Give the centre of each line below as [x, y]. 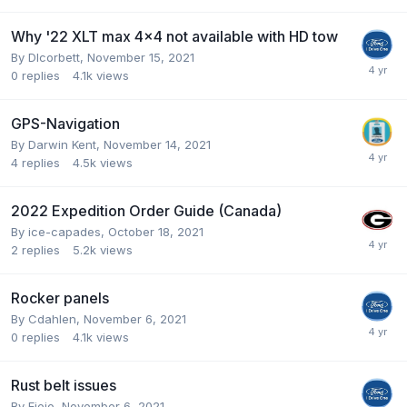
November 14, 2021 [157, 144]
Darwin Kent [62, 144]
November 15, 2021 [141, 57]
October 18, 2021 [156, 231]
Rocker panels [60, 298]
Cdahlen [52, 318]
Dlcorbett [54, 57]
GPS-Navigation [65, 123]
